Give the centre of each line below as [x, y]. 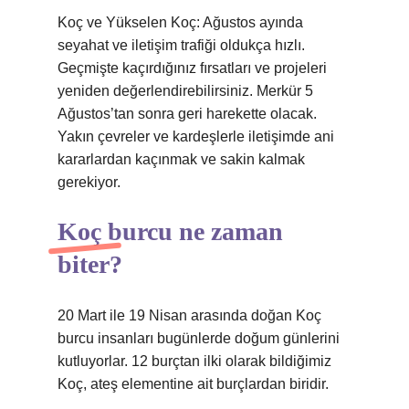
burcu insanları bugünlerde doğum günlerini [199, 338]
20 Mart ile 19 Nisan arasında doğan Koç [189, 315]
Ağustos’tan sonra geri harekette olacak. [187, 114]
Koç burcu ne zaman [170, 231]
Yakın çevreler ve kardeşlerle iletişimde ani [196, 136]
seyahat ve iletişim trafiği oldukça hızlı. [181, 45]
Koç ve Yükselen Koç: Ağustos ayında [180, 22]
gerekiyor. [89, 182]
